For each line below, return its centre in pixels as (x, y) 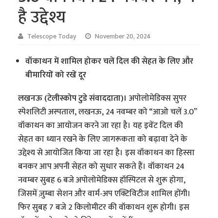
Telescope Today (52, 36)
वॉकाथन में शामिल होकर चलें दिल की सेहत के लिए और (109, 61)
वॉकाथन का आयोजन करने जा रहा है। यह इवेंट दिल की (101, 125)
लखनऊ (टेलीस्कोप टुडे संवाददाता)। (74, 98)
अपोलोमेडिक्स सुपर (158, 98)
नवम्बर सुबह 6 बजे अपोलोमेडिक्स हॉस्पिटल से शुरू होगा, (102, 180)
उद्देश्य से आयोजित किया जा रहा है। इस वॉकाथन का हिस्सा (107, 153)
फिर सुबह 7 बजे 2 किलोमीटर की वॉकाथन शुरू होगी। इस (104, 207)
